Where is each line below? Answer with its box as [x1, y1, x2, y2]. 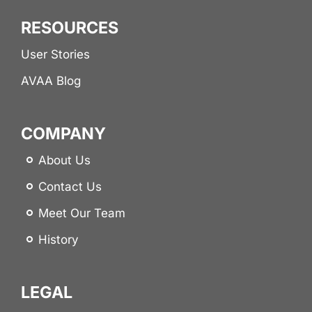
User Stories [20, 47, 90, 61]
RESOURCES [20, 17, 118, 38]
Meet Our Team [38, 205, 125, 220]
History [38, 232, 79, 247]
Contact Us [38, 179, 102, 194]
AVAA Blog [20, 73, 81, 88]
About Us [38, 153, 91, 167]
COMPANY [20, 123, 106, 143]
